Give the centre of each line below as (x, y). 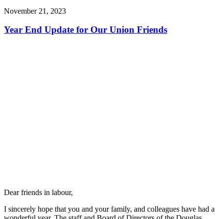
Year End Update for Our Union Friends (86, 30)
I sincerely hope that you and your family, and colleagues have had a (109, 209)
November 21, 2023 (35, 11)
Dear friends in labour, (38, 193)
